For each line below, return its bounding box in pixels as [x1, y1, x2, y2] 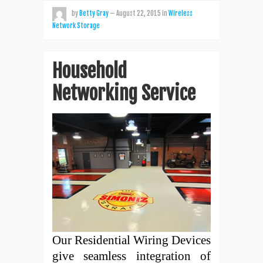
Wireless [168, 9, 193, 18]
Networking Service [52, 81, 195, 105]
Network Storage [52, 21, 100, 30]
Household [52, 59, 127, 83]
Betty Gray [79, 9, 109, 18]
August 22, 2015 [116, 9, 161, 18]
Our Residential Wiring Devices [52, 233, 211, 247]
